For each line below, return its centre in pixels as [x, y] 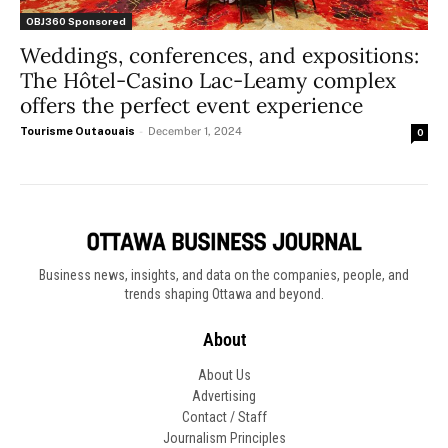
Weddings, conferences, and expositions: [219, 56]
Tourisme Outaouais [77, 131]
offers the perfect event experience [191, 106]
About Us [224, 374]
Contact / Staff [224, 416]
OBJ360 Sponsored [76, 21]
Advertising [224, 395]
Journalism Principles [224, 437]
